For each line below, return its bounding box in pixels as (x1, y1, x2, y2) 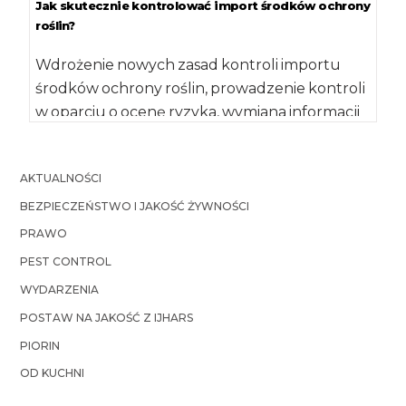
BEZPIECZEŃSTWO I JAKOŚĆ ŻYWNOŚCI (20, 198, 250, 213)
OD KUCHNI (20, 366, 85, 381)
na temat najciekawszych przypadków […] (35, 126, 333, 144)
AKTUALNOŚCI (20, 170, 102, 185)
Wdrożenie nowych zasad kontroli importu (35, 55, 342, 73)
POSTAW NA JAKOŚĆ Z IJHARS (20, 310, 194, 324)
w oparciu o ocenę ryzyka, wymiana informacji (35, 102, 361, 121)
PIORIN (20, 338, 61, 353)
